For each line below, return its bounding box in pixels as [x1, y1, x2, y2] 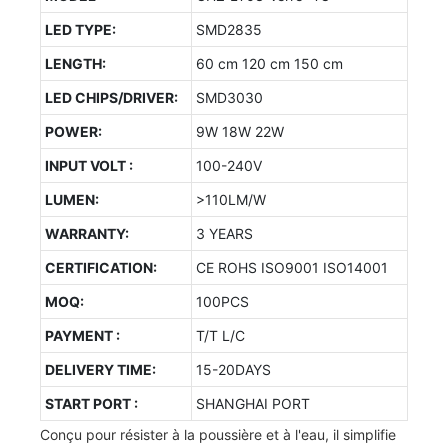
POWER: [45, 122, 102, 140]
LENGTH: [45, 54, 106, 72]
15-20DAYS [196, 360, 271, 378]
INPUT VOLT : [45, 156, 133, 174]
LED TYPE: [45, 20, 116, 38]
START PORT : [45, 394, 138, 412]
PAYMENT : [45, 326, 120, 344]
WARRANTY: [45, 224, 129, 242]
